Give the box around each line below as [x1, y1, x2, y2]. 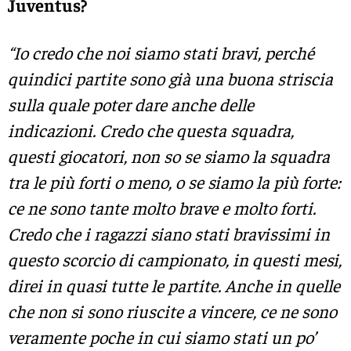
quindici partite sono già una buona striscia [8, 67, 333, 89]
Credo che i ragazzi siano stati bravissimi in [8, 222, 330, 244]
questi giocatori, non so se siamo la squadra [8, 144, 330, 167]
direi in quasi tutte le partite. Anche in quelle [8, 273, 340, 296]
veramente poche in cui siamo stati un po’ [8, 325, 316, 348]
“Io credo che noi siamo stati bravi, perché [8, 41, 314, 63]
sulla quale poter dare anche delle [8, 92, 254, 115]
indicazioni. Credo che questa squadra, [8, 118, 294, 141]
